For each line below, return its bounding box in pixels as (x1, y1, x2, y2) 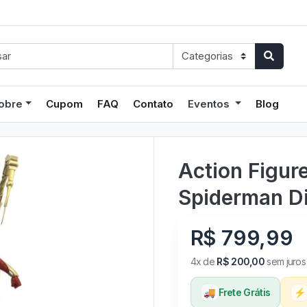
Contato (133, 97, 174, 110)
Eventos (188, 97, 233, 110)
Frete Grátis (218, 286, 271, 298)
